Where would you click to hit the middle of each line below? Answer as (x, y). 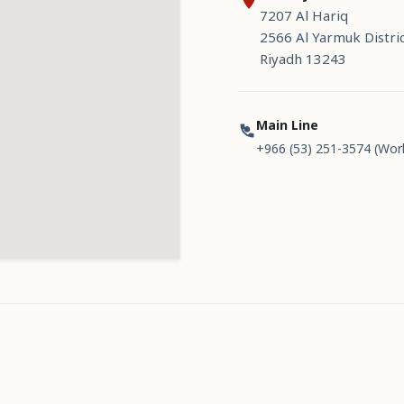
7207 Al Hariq (304, 15)
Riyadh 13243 (303, 59)
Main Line (287, 125)
